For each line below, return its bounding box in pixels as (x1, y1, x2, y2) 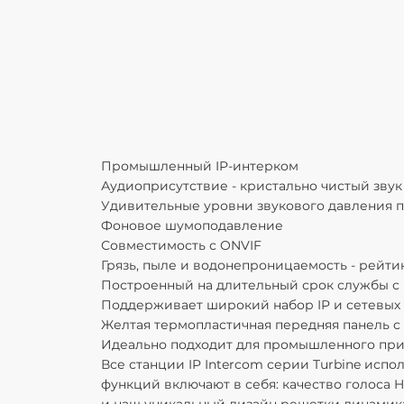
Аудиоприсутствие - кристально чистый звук (101, 178, 402, 195)
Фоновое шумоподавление (101, 217, 283, 234)
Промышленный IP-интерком (101, 158, 298, 175)
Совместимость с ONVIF (101, 237, 262, 254)
